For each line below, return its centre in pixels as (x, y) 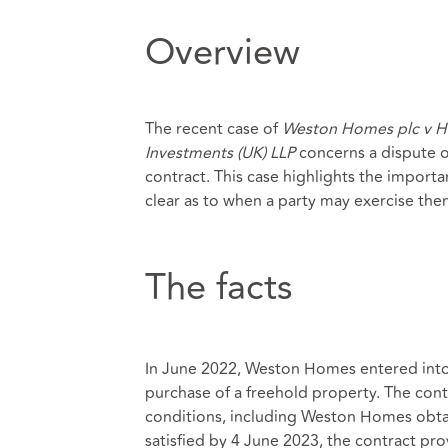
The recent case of (213, 129)
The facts (218, 288)
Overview (222, 52)
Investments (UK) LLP (219, 153)
